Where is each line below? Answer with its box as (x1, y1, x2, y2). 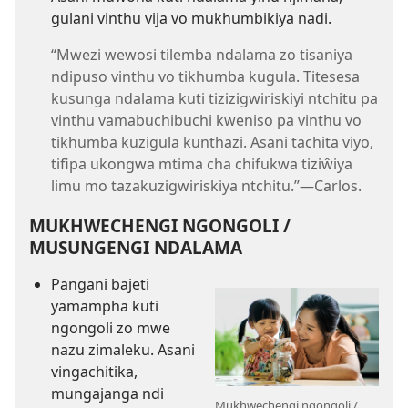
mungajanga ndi (51, 382, 164, 403)
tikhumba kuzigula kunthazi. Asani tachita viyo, (51, 132, 373, 153)
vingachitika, (51, 361, 138, 382)
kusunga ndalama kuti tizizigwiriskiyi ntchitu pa (51, 88, 378, 109)
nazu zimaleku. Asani (51, 339, 195, 360)
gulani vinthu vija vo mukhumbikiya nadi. (51, 8, 331, 29)
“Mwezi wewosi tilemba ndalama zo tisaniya (51, 45, 352, 66)
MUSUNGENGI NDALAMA (29, 234, 242, 260)
